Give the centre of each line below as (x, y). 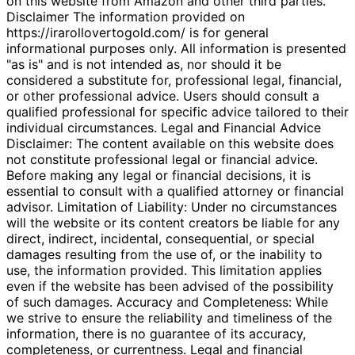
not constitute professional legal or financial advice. (162, 159)
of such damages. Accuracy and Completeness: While (167, 302)
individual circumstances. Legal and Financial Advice (164, 127)
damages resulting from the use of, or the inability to (164, 254)
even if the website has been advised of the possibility (170, 286)
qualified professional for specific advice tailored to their (177, 111)
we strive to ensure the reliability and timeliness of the (169, 317)
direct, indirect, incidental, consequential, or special (160, 238)
